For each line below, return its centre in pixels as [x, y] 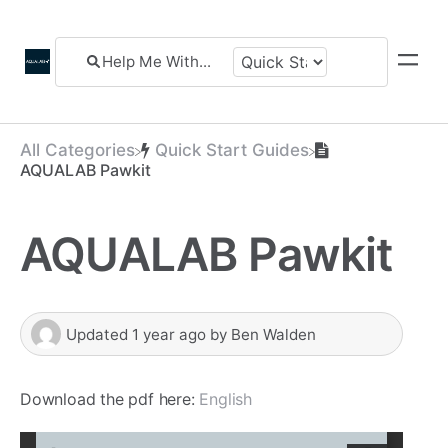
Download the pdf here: [110, 399]
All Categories [77, 150]
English [226, 399]
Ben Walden [273, 334]
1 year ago [169, 334]
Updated [99, 334]
